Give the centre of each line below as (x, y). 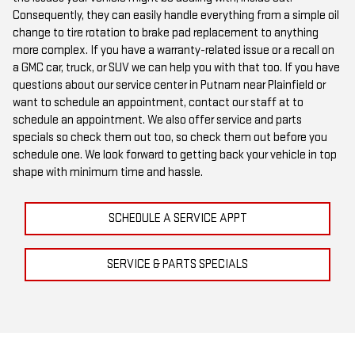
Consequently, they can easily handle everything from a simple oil (176, 12)
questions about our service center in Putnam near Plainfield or (169, 82)
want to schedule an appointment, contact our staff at (153, 99)
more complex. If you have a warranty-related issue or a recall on (174, 47)
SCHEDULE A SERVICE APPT (177, 215)
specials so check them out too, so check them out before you (170, 134)
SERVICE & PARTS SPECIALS (177, 261)
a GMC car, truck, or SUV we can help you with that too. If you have (176, 64)
